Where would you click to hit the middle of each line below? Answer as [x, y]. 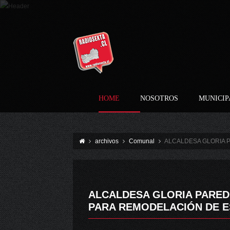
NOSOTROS [159, 98]
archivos [107, 141]
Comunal [142, 141]
